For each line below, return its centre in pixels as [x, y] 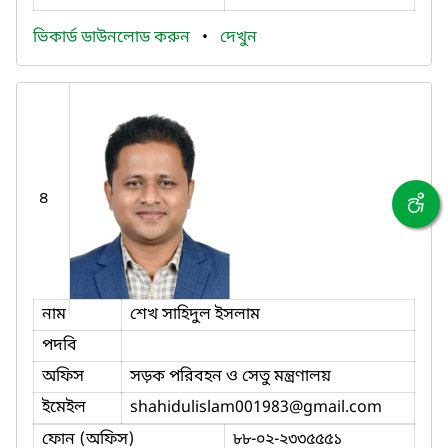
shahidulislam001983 [209, 407]
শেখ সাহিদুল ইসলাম [195, 314]
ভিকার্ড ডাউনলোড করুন [113, 37]
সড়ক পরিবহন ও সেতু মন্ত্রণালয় [230, 376]
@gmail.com [335, 407]
